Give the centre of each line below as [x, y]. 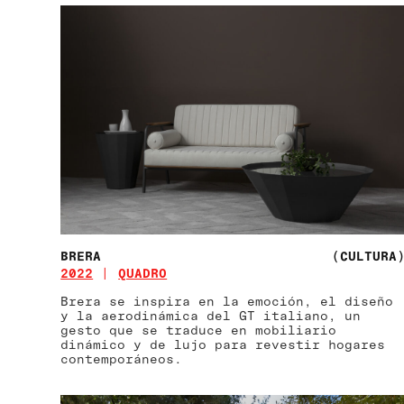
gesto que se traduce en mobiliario [199, 330]
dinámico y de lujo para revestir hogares [223, 344]
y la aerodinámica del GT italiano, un [211, 316]
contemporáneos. [122, 359]
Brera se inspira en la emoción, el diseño [227, 301]
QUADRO [143, 273]
